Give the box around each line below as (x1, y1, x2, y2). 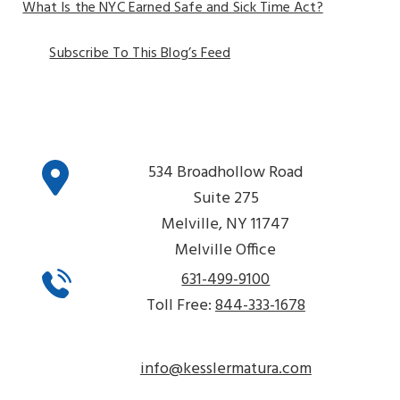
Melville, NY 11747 (162, 212, 290, 237)
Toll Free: (146, 293, 215, 319)
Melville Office (175, 237, 277, 263)
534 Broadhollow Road (148, 160, 304, 186)
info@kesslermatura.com (139, 356, 312, 382)
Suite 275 (192, 186, 259, 212)
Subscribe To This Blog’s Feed (49, 42, 231, 65)
